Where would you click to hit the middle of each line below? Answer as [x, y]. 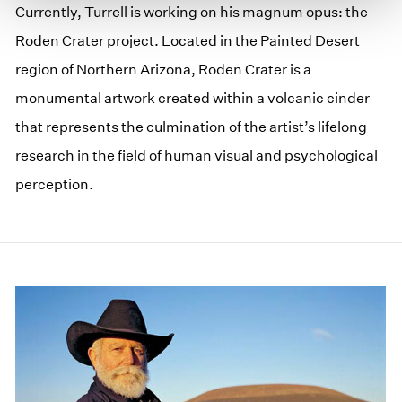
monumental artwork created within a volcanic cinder [193, 99]
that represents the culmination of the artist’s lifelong [192, 127]
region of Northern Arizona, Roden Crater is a [164, 70]
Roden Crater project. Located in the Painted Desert [188, 41]
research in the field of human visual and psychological [197, 156]
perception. [55, 185]
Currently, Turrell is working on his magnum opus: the [192, 13]
